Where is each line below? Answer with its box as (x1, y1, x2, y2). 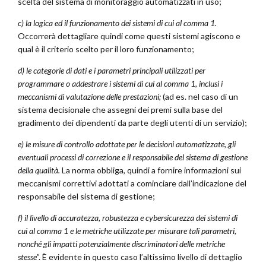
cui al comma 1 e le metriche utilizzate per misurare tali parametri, (18, 226, 236, 236)
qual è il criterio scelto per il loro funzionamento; (18, 44, 194, 55)
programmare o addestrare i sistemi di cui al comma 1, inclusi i (18, 78, 223, 89)
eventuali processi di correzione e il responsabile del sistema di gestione (18, 152, 248, 163)
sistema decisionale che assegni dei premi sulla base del (18, 104, 223, 115)
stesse (18, 252, 37, 262)
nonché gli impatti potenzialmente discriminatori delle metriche (18, 239, 225, 249)
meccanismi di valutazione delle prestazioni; (18, 91, 163, 102)
